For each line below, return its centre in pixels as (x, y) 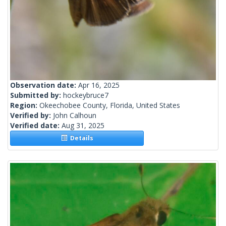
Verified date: (36, 126)
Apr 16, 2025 (99, 85)
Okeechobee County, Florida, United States (110, 105)
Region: (25, 105)
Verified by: (32, 116)
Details (80, 138)
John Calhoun (75, 116)
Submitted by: (37, 95)
